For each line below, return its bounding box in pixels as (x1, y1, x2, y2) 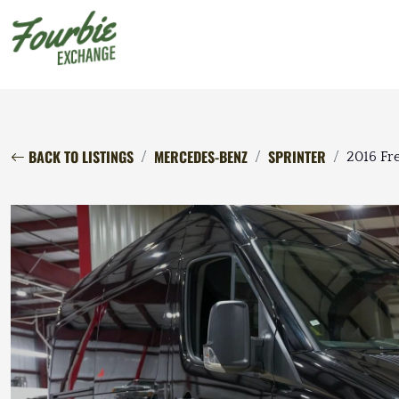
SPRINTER (268, 146, 326, 168)
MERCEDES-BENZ (154, 146, 248, 168)
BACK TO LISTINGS (25, 146, 134, 168)
